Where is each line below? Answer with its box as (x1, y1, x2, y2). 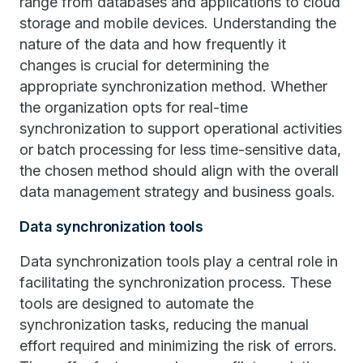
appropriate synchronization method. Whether (19, 78, 327, 95)
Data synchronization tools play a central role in (19, 253, 338, 270)
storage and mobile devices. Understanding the (19, 15, 336, 32)
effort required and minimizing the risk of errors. (19, 337, 337, 354)
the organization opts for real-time (19, 99, 248, 116)
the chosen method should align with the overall (19, 162, 339, 179)
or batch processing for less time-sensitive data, (19, 141, 341, 158)
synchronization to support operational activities (19, 120, 342, 137)
